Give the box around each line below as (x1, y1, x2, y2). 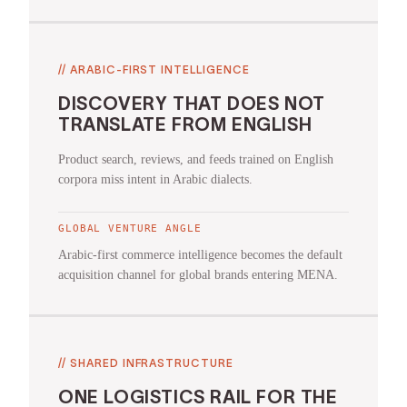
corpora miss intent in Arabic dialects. (58, 173, 253, 187)
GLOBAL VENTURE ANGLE (58, 223, 202, 235)
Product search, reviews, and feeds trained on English (58, 153, 333, 167)
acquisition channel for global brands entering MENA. (58, 268, 338, 283)
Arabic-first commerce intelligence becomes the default (58, 248, 342, 263)
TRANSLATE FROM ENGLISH (58, 114, 313, 135)
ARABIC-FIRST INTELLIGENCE (69, 64, 250, 76)
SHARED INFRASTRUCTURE (69, 357, 234, 370)
